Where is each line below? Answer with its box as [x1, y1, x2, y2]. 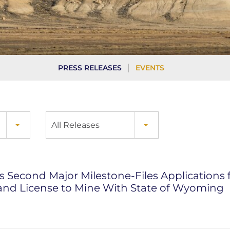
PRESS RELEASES [58, 63, 122, 72]
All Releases [51, 120, 100, 130]
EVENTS [136, 63, 164, 72]
